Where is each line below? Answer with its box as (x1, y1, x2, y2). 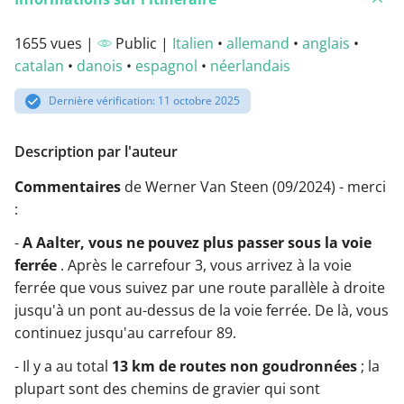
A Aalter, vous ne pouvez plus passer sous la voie (23, 232, 372, 252)
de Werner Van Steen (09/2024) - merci (121, 176, 386, 197)
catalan (14, 56, 64, 77)
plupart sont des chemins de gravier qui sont (14, 378, 320, 399)
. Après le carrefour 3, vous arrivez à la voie (57, 254, 352, 275)
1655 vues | (14, 33, 97, 54)
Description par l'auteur (14, 141, 178, 161)
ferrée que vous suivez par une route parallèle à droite (14, 277, 385, 298)
